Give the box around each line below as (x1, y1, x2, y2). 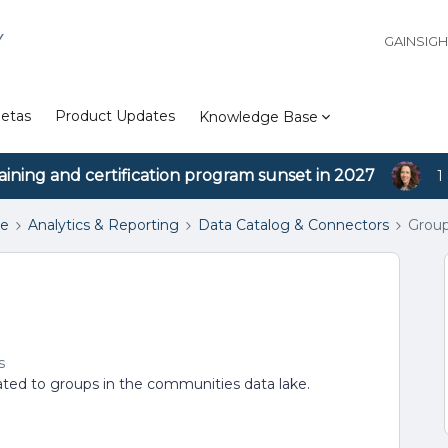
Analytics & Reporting (28, 216, 179, 234)
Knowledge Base (199, 107, 318, 126)
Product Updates (55, 107, 175, 125)
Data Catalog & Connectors (198, 216, 389, 234)
